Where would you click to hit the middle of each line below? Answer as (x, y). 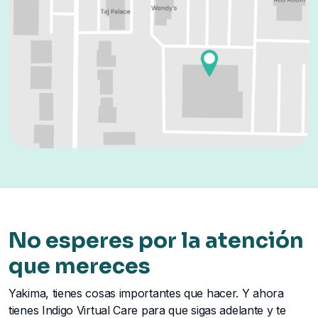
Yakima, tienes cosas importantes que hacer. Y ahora (146, 293)
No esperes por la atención (156, 240)
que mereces (79, 266)
